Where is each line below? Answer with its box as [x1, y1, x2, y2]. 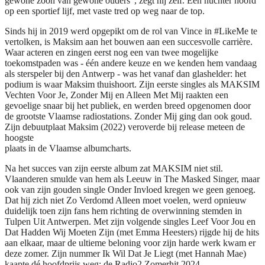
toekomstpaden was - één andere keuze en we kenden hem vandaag [5, 57, 257, 68]
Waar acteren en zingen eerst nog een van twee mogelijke [5, 47, 218, 57]
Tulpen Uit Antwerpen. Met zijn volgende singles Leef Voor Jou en [5, 216, 256, 227]
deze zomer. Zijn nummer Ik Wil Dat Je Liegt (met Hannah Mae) [5, 248, 246, 258]
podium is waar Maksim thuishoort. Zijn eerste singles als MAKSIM [5, 79, 260, 89]
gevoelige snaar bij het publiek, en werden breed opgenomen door [5, 100, 251, 111]
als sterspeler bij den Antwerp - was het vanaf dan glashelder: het [5, 68, 246, 79]
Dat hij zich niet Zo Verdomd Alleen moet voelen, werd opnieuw [5, 195, 247, 205]
